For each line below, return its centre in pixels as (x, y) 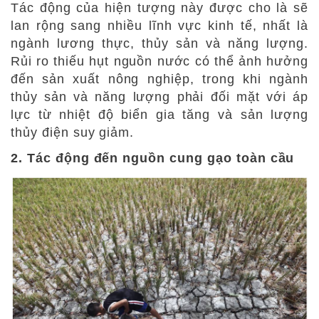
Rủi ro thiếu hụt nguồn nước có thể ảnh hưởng (159, 61)
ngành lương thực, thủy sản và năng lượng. (159, 43)
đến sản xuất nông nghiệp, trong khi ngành (159, 79)
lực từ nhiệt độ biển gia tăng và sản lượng (159, 114)
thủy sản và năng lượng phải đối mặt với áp (159, 96)
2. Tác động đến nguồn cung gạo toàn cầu (153, 158)
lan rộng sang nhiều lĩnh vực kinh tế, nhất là (159, 25)
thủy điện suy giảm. (73, 132)
